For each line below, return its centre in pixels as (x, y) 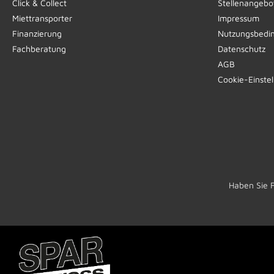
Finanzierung (37, 33)
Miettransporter (42, 18)
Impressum (239, 18)
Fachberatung (39, 48)
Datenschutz (242, 48)
